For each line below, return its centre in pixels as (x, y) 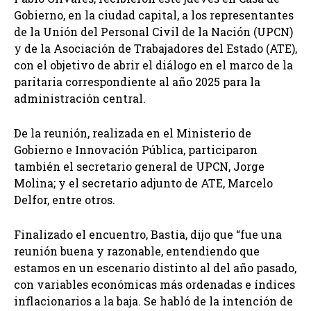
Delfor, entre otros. (65, 200)
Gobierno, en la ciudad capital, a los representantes (154, 15)
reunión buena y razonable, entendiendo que (137, 251)
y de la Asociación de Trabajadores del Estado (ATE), (155, 49)
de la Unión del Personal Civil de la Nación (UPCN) (153, 32)
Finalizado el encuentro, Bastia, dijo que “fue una (148, 235)
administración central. (80, 99)
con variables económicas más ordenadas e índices (154, 285)
